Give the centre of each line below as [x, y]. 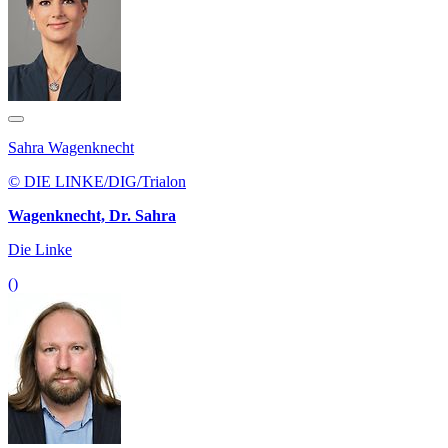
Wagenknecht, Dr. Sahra [92, 216]
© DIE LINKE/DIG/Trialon [97, 182]
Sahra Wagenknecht [71, 148]
